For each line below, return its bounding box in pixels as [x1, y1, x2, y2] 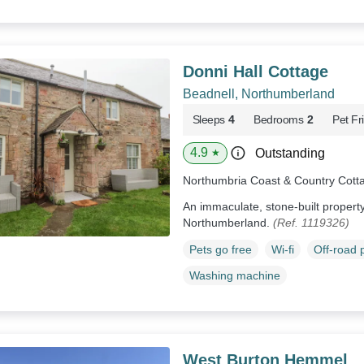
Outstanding [254, 146, 325, 161]
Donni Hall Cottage [182, 63, 328, 81]
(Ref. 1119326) [272, 216, 349, 230]
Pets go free [188, 242, 252, 256]
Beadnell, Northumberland [182, 87, 335, 102]
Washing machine [188, 268, 280, 282]
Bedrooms [253, 113, 304, 127]
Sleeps [192, 113, 225, 127]
